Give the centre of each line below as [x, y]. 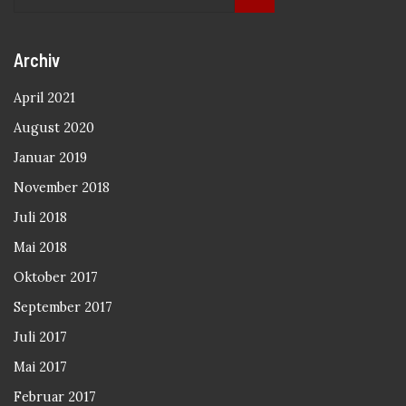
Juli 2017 [40, 337]
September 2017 [63, 307]
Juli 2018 [40, 217]
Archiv [37, 60]
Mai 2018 [40, 247]
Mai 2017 [40, 367]
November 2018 [62, 188]
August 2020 [54, 128]
